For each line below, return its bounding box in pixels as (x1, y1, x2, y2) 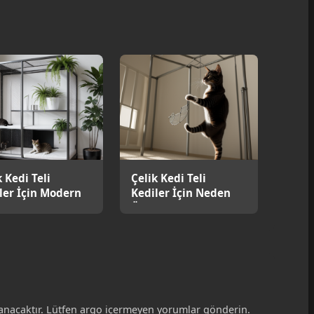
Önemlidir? (130, 200, 191, 215)
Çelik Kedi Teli (130, 171, 206, 186)
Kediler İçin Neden (130, 186, 231, 200)
